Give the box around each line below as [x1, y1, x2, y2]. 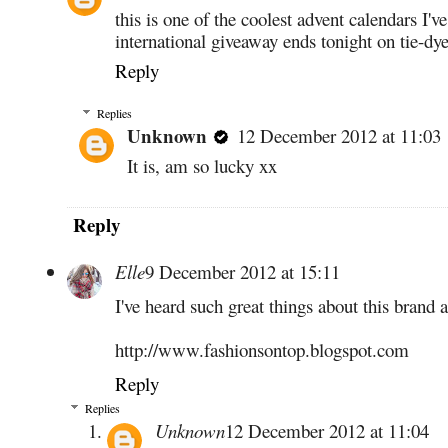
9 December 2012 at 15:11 [145, 259, 340, 285]
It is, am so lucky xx [127, 153, 277, 179]
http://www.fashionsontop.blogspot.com [115, 337, 409, 363]
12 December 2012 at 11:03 [237, 123, 441, 149]
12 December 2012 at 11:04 [225, 418, 429, 444]
